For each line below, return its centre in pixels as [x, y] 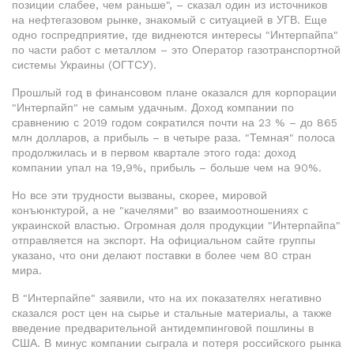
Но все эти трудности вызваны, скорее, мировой [139, 195]
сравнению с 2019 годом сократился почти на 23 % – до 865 [175, 122]
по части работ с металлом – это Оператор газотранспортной [176, 50]
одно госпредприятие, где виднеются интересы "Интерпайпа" [175, 35]
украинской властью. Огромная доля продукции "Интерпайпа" [176, 225]
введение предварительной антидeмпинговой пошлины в [163, 328]
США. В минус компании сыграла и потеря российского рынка [177, 343]
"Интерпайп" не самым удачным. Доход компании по [153, 107]
